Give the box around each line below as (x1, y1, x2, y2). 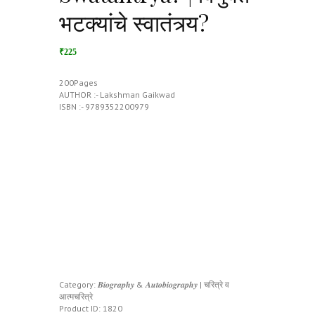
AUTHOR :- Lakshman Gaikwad (59, 89, 175, 101)
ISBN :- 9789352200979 (59, 101, 149, 112)
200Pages (59, 77, 98, 89)
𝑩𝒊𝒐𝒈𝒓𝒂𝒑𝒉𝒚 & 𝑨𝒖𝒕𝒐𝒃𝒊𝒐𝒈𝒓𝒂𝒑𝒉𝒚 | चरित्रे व (98, 279, 229, 290)
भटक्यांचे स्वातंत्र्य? (59, 7, 209, 37)
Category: (59, 279, 98, 290)
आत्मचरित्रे (59, 291, 93, 302)
